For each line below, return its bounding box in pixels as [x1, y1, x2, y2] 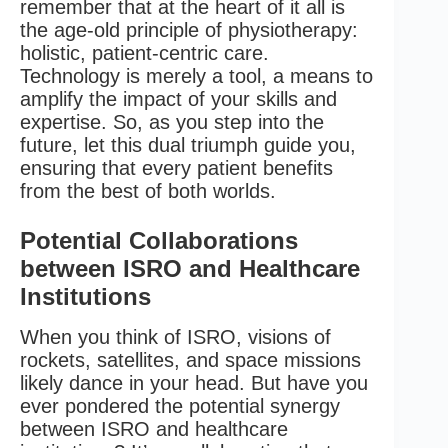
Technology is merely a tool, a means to [20, 64, 373, 87]
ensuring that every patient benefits [20, 156, 333, 179]
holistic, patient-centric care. [20, 41, 269, 64]
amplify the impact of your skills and [20, 87, 337, 110]
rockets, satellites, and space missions [20, 348, 361, 371]
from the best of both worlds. [20, 179, 276, 202]
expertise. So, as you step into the [20, 110, 324, 133]
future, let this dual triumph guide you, [20, 133, 356, 156]
